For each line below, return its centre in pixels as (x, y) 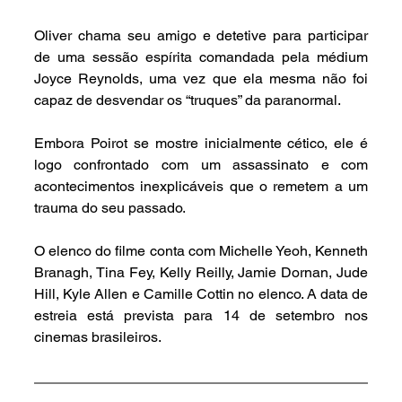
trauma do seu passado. (109, 207)
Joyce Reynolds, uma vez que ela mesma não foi (201, 78)
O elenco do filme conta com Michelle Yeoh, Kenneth (201, 250)
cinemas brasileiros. (99, 336)
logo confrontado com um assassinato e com (201, 164)
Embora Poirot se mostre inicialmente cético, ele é (201, 143)
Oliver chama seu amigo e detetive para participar (201, 35)
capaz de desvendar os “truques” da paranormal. (188, 100)
